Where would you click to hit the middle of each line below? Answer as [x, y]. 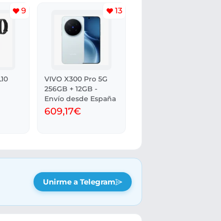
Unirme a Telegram [79, 182]
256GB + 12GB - [71, 89]
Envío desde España [80, 98]
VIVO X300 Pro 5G [76, 79]
